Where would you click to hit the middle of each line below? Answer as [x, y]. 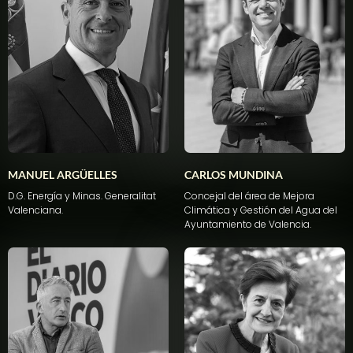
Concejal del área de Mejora [249, 196]
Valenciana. [35, 210]
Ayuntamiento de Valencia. [248, 225]
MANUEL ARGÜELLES [63, 175]
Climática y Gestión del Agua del [261, 210]
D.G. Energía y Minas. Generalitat [82, 196]
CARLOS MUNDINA [234, 175]
